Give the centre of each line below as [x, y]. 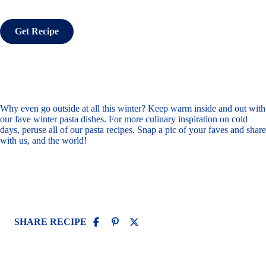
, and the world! [57, 141]
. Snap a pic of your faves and [189, 130]
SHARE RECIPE [50, 222]
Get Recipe [37, 31]
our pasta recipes [101, 130]
